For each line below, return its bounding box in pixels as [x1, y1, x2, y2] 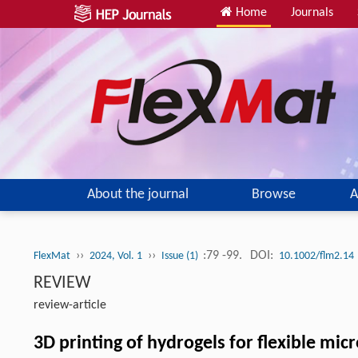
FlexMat [34, 249, 70, 262]
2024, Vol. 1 [89, 249, 142, 262]
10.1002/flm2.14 [279, 249, 354, 262]
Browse [251, 186, 296, 202]
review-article [34, 298, 106, 312]
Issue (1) [161, 249, 201, 262]
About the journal [86, 186, 189, 202]
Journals [291, 6, 333, 19]
